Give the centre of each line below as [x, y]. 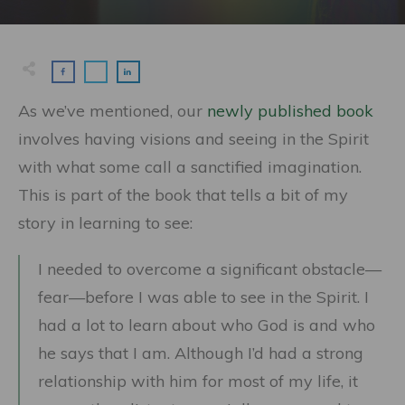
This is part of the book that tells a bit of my [183, 195]
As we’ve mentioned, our [113, 111]
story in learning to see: [105, 223]
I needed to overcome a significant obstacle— [210, 269]
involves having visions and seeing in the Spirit [193, 139]
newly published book [290, 111]
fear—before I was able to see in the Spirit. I [203, 297]
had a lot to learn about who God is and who [207, 325]
